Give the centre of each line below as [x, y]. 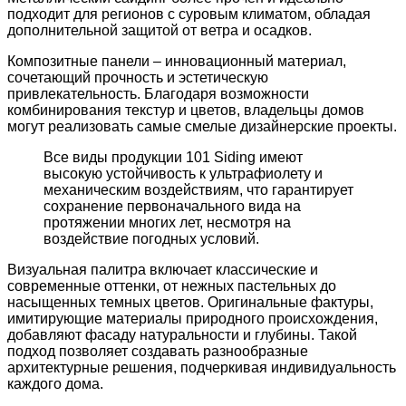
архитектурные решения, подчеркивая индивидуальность [202, 368]
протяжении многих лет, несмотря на [167, 223]
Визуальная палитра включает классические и [163, 270]
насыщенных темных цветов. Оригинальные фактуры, [190, 303]
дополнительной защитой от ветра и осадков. [159, 31]
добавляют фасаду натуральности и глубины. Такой [182, 335]
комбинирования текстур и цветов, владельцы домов [186, 111]
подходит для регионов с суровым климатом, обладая [189, 14]
